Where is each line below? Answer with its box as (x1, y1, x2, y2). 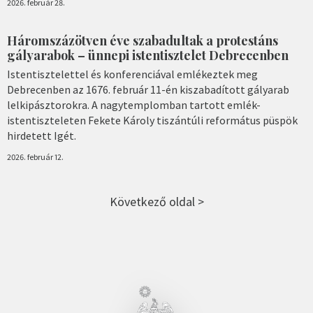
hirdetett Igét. (7, 128, 76, 143)
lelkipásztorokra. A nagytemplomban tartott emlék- (7, 97, 261, 112)
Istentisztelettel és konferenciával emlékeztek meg (7, 66, 258, 81)
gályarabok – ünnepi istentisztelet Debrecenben (7, 47, 289, 64)
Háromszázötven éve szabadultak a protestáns (7, 32, 278, 50)
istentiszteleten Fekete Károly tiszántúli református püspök (7, 112, 298, 127)
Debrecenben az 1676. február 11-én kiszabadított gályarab (7, 82, 289, 96)
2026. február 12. (7, 151, 64, 162)
